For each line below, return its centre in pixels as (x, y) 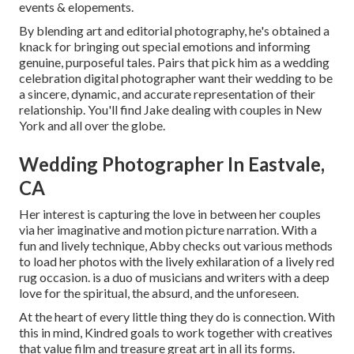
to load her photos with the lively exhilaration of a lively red (177, 261)
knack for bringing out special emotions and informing (165, 46)
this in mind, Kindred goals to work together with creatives (176, 332)
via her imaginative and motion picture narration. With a (168, 229)
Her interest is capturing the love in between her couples (170, 213)
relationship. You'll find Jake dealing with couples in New (170, 109)
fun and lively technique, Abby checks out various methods (176, 245)
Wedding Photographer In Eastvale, (172, 164)
